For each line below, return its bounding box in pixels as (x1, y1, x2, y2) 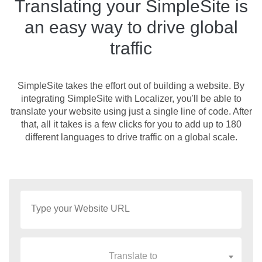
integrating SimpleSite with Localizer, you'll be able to (20, 94, 242, 104)
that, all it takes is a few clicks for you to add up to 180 (20, 119, 242, 129)
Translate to (109, 251, 157, 261)
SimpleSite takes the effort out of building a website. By (18, 81, 244, 91)
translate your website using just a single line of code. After (10, 106, 252, 116)
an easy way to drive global (24, 18, 238, 37)
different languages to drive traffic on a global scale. (25, 132, 237, 142)
